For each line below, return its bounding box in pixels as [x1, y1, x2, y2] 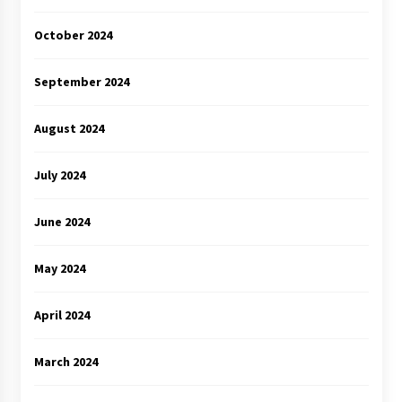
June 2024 [33, 213, 90, 230]
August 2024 [33, 119, 104, 136]
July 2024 [33, 166, 85, 183]
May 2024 [33, 259, 85, 276]
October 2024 [33, 26, 112, 43]
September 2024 [33, 73, 129, 90]
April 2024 [33, 306, 90, 323]
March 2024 [33, 353, 98, 370]
